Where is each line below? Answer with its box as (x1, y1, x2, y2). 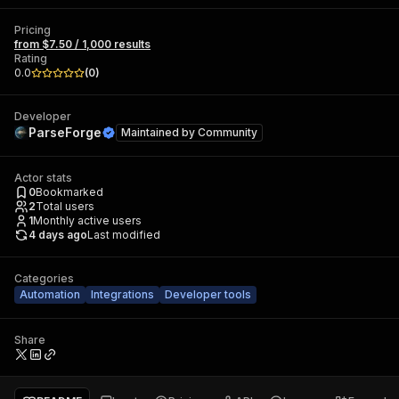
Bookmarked (36, 185, 103, 199)
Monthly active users (33, 214, 142, 227)
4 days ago (28, 228, 87, 241)
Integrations (91, 288, 154, 301)
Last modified (87, 228, 160, 241)
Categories (14, 272, 74, 285)
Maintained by (121, 126, 198, 139)
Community (198, 126, 257, 139)
